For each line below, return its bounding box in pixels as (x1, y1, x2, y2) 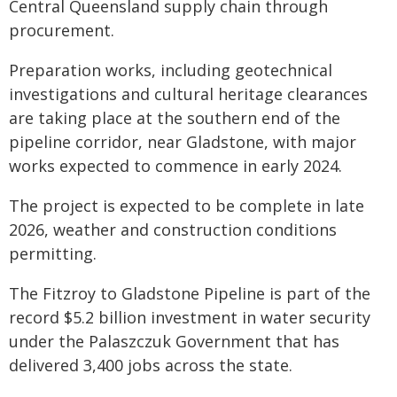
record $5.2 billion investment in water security (9, 307, 370, 328)
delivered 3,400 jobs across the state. (9, 354, 292, 376)
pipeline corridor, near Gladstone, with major (9, 131, 356, 152)
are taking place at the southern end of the (9, 107, 340, 128)
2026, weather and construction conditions (9, 219, 337, 240)
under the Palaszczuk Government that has (9, 331, 339, 352)
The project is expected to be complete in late (9, 195, 364, 216)
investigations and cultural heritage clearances (9, 83, 368, 105)
